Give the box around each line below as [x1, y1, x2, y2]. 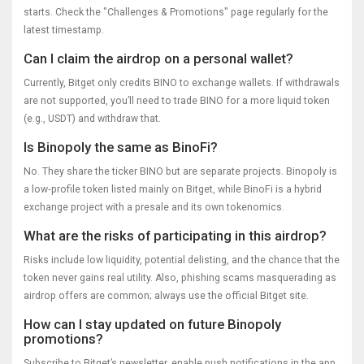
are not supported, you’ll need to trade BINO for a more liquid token [24, 94, 330, 106]
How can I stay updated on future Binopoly [24, 315, 281, 332]
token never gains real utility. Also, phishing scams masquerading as [24, 271, 336, 284]
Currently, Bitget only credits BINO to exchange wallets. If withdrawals [24, 76, 340, 89]
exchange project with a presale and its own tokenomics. [24, 201, 284, 213]
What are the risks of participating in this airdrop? [24, 227, 327, 244]
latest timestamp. [24, 24, 104, 36]
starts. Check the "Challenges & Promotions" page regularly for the [24, 6, 328, 18]
